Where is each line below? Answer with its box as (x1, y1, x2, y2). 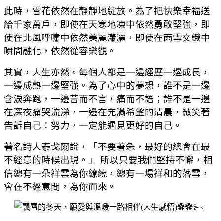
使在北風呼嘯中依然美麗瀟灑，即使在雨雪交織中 (4, 32, 210, 43)
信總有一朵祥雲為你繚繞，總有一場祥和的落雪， (4, 168, 210, 179)
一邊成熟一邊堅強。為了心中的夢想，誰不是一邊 (4, 80, 210, 91)
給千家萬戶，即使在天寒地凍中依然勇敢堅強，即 (4, 19, 210, 30)
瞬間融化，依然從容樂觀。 (4, 45, 116, 56)
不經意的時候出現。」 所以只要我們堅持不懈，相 (4, 154, 213, 165)
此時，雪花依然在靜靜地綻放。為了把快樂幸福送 (4, 5, 210, 16)
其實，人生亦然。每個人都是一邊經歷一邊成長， (4, 67, 210, 77)
